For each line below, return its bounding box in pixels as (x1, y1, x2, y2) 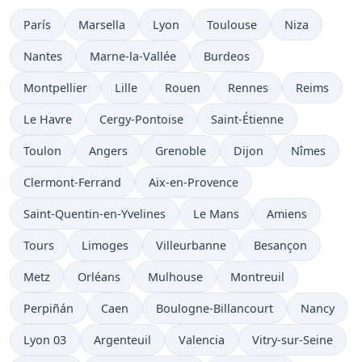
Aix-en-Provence (149, 175, 238, 190)
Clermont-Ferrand (23, 175, 121, 190)
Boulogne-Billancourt (156, 301, 273, 316)
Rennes (228, 80, 268, 95)
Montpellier (23, 80, 87, 95)
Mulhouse (148, 269, 203, 284)
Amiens (267, 206, 307, 221)
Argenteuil (94, 332, 151, 347)
